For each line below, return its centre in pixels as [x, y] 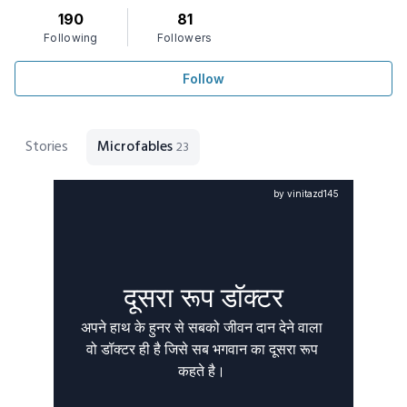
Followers [184, 38]
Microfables [137, 147]
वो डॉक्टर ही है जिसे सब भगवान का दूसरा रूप [203, 348]
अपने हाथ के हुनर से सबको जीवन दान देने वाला [203, 327]
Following [71, 38]
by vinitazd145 [306, 194]
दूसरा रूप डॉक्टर [203, 297]
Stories [47, 147]
